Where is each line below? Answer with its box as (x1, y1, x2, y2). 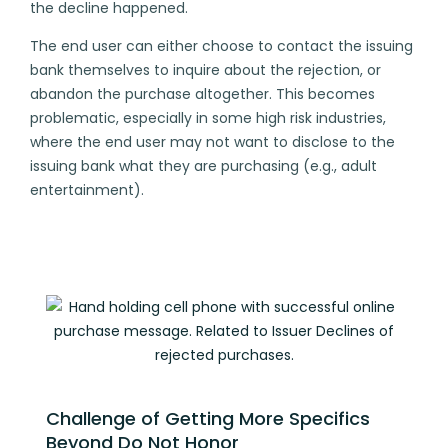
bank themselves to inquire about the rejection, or (30, 60, 381, 81)
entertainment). (30, 180, 148, 201)
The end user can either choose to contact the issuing (30, 36, 413, 57)
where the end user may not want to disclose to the (30, 132, 395, 153)
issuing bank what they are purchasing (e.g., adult (30, 156, 377, 177)
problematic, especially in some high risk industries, (30, 108, 386, 129)
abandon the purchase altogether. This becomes (30, 84, 375, 105)
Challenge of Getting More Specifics (46, 405, 370, 431)
